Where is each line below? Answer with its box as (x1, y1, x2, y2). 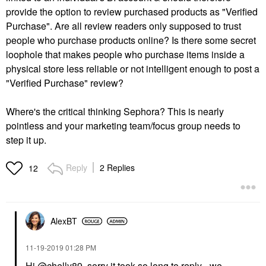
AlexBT (50, 215, 77, 227)
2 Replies (100, 161, 135, 174)
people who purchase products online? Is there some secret (6, 33, 256, 47)
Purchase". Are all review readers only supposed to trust (6, 19, 241, 33)
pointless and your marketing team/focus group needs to (6, 119, 240, 133)
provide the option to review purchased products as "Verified (6, 5, 258, 19)
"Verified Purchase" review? (6, 76, 123, 90)
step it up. (6, 133, 46, 147)
